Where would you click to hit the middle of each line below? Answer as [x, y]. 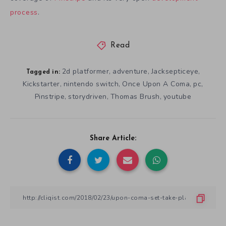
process [24, 13]
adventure [130, 72]
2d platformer [85, 72]
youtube [177, 97]
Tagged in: [43, 72]
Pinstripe [50, 97]
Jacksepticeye [175, 72]
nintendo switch [91, 84]
